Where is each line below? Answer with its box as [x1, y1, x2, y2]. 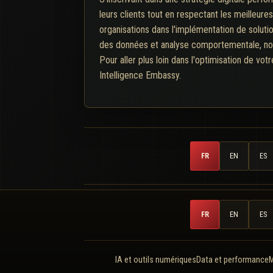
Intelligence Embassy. [99, 69, 181, 81]
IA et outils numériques [115, 254, 196, 265]
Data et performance [196, 254, 269, 265]
